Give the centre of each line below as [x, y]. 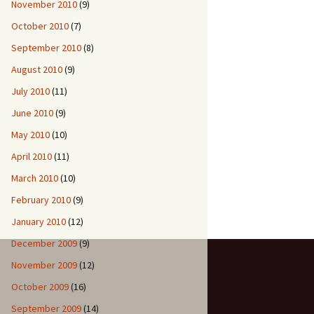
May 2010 [30, 135]
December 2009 [44, 243]
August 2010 [37, 69]
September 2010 [46, 48]
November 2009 [44, 265]
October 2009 [40, 287]
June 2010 [32, 113]
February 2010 [41, 200]
